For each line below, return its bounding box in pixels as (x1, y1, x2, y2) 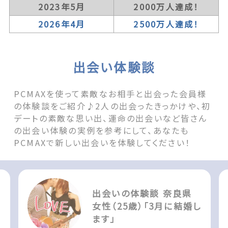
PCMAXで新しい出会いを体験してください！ (13, 136, 191, 149)
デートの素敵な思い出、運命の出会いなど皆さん (13, 112, 208, 125)
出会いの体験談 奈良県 (92, 186, 192, 199)
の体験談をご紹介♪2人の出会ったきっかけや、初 (13, 100, 211, 112)
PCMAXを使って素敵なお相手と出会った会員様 (13, 88, 207, 100)
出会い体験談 (72, 58, 156, 76)
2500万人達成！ (133, 17, 199, 30)
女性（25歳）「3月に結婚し (92, 199, 202, 212)
